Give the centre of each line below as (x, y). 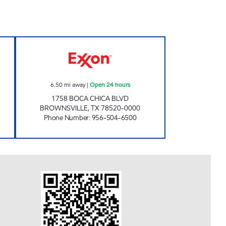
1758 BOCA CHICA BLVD (90, 99)
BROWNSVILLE (64, 108)
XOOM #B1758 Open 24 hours (145, 42)
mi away (74, 84)
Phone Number (66, 118)
